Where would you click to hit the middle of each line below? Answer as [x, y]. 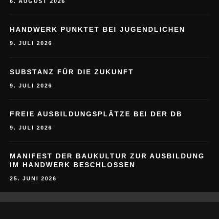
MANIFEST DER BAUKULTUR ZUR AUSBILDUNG [107, 156]
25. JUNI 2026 [33, 178]
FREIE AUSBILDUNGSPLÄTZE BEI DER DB [96, 114]
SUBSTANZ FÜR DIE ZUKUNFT [72, 72]
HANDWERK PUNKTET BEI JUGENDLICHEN [98, 30]
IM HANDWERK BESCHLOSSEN [73, 164]
